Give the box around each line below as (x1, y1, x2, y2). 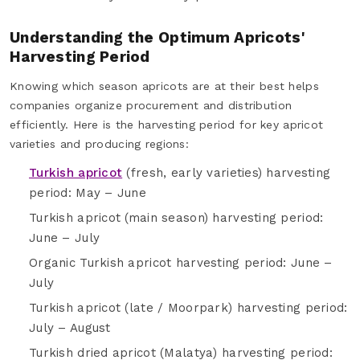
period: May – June (29, 185, 147, 200)
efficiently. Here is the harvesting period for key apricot (10, 117, 324, 131)
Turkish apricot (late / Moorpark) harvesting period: (29, 300, 348, 315)
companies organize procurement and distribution (10, 98, 292, 112)
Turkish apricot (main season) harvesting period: (29, 210, 324, 225)
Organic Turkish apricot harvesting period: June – (29, 255, 333, 270)
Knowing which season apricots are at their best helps (10, 79, 319, 92)
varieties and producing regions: (10, 137, 189, 150)
